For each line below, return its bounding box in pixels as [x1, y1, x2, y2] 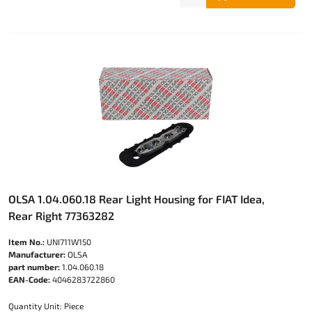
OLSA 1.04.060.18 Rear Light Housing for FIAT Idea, [8, 192, 265, 205]
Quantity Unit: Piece [8, 300, 84, 311]
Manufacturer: [8, 249, 65, 259]
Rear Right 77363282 [8, 208, 114, 222]
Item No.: [8, 236, 45, 247]
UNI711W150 [45, 236, 91, 247]
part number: [8, 261, 60, 272]
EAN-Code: [8, 274, 50, 284]
